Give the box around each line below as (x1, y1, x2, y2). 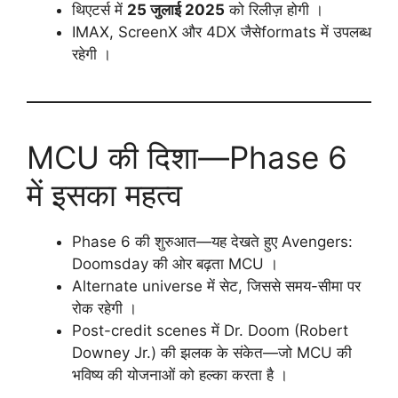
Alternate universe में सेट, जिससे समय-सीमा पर (72, 277, 361, 296)
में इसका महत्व (27, 176, 182, 214)
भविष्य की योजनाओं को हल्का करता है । (72, 366, 288, 385)
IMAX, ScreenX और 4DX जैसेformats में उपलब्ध (72, 23, 371, 42)
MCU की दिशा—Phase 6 (27, 139, 347, 177)
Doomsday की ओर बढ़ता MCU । (72, 255, 278, 274)
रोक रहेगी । (72, 299, 137, 318)
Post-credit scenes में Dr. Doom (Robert (72, 322, 348, 340)
